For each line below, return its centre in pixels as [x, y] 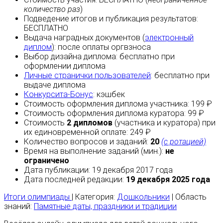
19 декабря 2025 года [168, 180]
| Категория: [94, 197]
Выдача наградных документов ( [84, 38]
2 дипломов [90, 123]
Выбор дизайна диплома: [72, 57]
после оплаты [83, 47]
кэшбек [111, 95]
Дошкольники [143, 197]
